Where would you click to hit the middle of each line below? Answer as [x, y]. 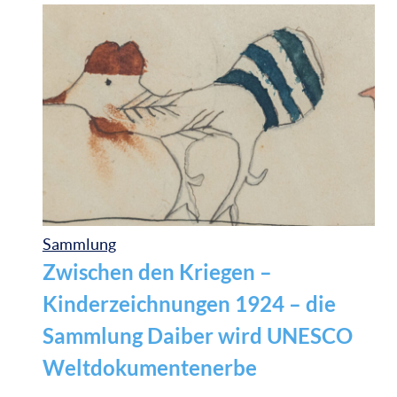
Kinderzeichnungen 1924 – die [189, 304]
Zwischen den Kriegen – [157, 272]
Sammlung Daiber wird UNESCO [197, 336]
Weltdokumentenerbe [149, 368]
